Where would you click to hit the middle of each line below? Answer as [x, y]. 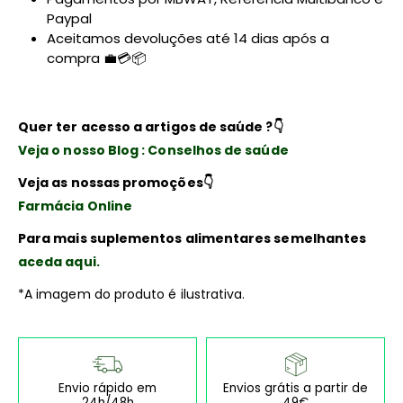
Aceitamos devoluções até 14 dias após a [188, 39]
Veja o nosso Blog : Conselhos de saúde [153, 151]
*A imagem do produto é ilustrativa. [132, 295]
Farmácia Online [76, 206]
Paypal [69, 19]
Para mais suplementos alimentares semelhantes [193, 239]
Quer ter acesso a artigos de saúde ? [146, 127]
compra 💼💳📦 [97, 58]
